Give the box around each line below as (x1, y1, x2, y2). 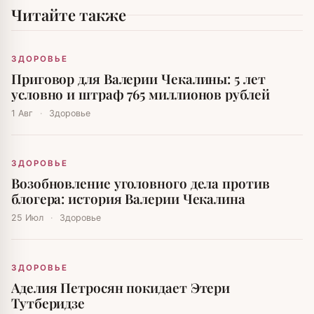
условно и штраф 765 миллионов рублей (11, 85, 270, 104)
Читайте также (11, 4, 126, 26)
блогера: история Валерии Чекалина (11, 189, 245, 208)
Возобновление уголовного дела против (11, 174, 270, 193)
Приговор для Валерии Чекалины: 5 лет (11, 69, 266, 88)
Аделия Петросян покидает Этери (11, 278, 231, 297)
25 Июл (11, 212, 46, 224)
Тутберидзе (11, 294, 86, 313)
